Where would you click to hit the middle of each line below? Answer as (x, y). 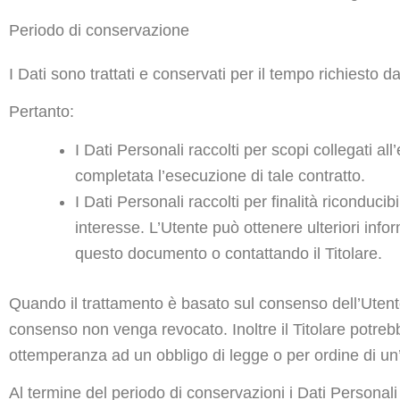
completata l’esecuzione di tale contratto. (220, 175)
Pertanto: (42, 112)
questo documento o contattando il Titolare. (229, 253)
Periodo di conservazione (99, 30)
